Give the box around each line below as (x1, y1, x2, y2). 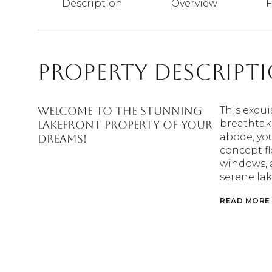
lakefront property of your (38, 118, 212, 131)
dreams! (38, 132, 87, 145)
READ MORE (220, 196, 270, 205)
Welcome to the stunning (38, 104, 202, 117)
